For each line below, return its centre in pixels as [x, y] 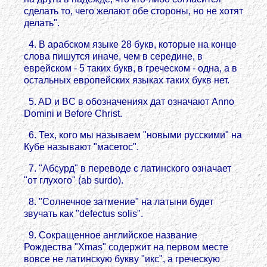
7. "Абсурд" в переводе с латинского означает [128, 168]
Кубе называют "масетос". [81, 147]
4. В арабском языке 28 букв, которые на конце [130, 44]
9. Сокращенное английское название [111, 235]
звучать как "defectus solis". [83, 214]
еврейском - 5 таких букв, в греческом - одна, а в [131, 68]
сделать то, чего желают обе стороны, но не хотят [133, 11]
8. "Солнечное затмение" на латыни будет [119, 202]
